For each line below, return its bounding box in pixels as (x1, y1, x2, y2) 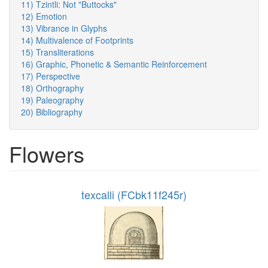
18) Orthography (21, 82, 84, 95)
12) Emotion (21, 10, 67, 23)
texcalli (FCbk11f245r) (81, 187, 187, 203)
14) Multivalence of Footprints (21, 34, 133, 47)
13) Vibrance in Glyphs (21, 22, 107, 35)
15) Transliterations (21, 46, 94, 59)
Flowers (9, 138, 84, 169)
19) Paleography (21, 94, 84, 106)
